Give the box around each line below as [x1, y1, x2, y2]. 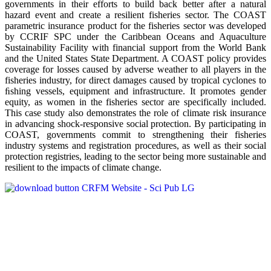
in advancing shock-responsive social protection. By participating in [5, 118, 266, 129]
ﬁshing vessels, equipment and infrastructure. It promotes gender [5, 85, 266, 96]
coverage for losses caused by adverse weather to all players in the [5, 64, 266, 74]
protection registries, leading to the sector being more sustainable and [5, 151, 266, 162]
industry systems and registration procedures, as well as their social [5, 140, 266, 151]
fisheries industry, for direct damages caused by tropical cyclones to [5, 74, 266, 85]
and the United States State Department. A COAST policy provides [5, 53, 266, 64]
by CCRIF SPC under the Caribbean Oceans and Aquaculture [5, 31, 266, 42]
